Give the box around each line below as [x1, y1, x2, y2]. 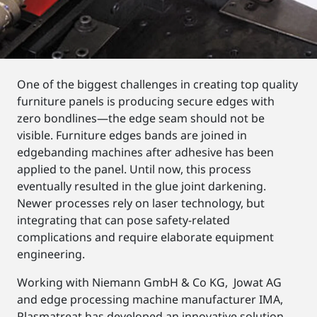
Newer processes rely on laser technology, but [17, 195, 265, 212]
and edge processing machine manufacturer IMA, [17, 292, 283, 308]
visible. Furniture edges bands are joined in [17, 127, 247, 144]
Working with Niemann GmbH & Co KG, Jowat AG [17, 275, 282, 291]
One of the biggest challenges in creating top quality [17, 76, 298, 93]
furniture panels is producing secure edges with [17, 93, 275, 110]
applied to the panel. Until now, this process [17, 161, 251, 178]
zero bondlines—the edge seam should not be [17, 110, 265, 127]
